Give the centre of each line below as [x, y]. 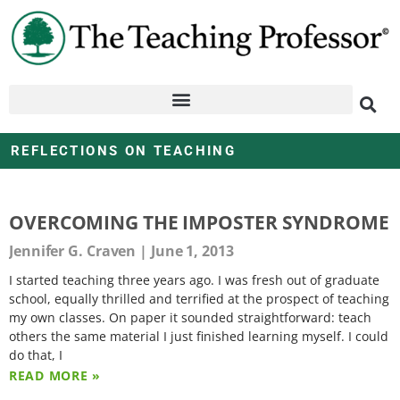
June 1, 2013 [191, 250]
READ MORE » [55, 375]
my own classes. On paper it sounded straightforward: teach [190, 317]
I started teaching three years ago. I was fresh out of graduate [194, 279]
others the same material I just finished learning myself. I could [199, 336]
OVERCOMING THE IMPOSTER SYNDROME [199, 222]
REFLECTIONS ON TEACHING [124, 150]
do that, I [36, 354]
